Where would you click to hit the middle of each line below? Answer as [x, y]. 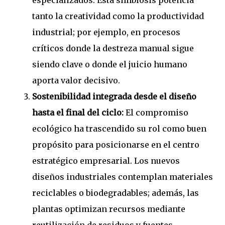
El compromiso [156, 113]
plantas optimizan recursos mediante [109, 209]
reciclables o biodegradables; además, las [116, 193]
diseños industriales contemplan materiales [123, 177]
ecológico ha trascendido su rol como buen [119, 129]
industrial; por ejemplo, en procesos [106, 32]
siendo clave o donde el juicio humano [110, 65]
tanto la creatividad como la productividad [118, 16]
